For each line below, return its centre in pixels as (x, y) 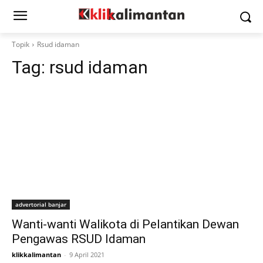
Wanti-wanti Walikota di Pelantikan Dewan (125, 224)
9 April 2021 (87, 254)
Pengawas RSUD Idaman (79, 239)
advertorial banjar (41, 204)
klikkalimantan (36, 254)
